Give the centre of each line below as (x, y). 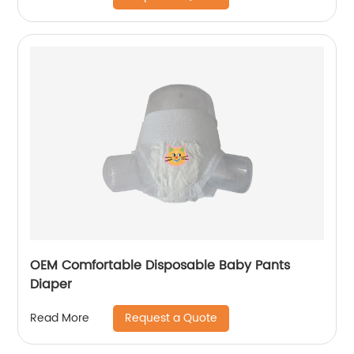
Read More (60, 318)
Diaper (51, 284)
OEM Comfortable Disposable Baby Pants (160, 265)
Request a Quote (171, 318)
